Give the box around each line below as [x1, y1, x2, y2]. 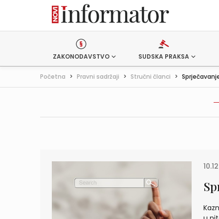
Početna [40, 72, 66, 81]
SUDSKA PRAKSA [138, 52, 189, 61]
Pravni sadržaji [77, 72, 119, 81]
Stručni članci [131, 72, 171, 81]
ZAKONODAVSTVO [53, 52, 109, 61]
